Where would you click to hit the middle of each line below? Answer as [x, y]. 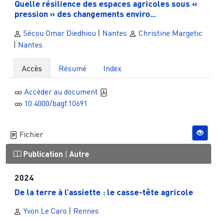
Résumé [73, 69]
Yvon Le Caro [44, 211]
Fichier [30, 134]
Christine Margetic [170, 33]
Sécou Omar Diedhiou [59, 33]
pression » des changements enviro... [85, 14]
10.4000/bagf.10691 [56, 103]
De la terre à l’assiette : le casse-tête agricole [104, 192]
